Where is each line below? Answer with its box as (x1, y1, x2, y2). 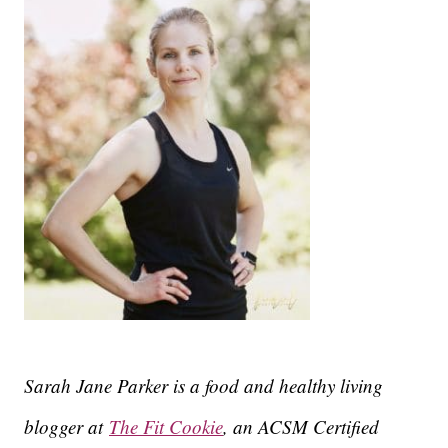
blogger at (24, 414, 109, 440)
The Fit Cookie (109, 414, 223, 440)
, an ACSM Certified (223, 414, 379, 440)
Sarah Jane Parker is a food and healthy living (24, 373, 383, 399)
